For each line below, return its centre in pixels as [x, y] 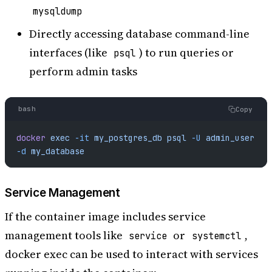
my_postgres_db [125, 138]
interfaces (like [70, 53]
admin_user [227, 138]
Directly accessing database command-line [139, 34]
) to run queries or [187, 53]
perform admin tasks [83, 72]
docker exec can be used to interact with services [131, 254]
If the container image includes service [105, 217]
